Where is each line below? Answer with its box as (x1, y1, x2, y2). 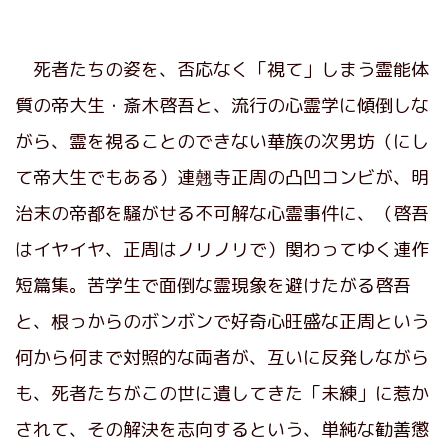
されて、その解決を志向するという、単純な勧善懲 (15, 416, 429, 442)
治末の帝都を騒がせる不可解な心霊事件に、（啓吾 (15, 200, 429, 226)
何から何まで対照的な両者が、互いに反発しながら (15, 344, 429, 370)
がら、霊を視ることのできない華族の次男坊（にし (15, 128, 429, 154)
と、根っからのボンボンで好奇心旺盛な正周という (15, 308, 429, 334)
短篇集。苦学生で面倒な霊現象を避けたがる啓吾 (15, 272, 411, 298)
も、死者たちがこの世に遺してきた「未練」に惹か (15, 380, 429, 406)
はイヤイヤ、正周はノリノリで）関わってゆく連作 (15, 236, 429, 262)
